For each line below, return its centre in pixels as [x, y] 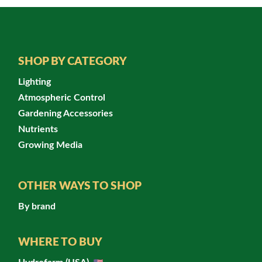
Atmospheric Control [62, 97]
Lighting [35, 82]
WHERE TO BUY [60, 242]
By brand [37, 206]
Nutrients [38, 129]
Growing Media [50, 145]
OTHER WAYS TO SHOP [80, 186]
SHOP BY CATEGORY [73, 61]
